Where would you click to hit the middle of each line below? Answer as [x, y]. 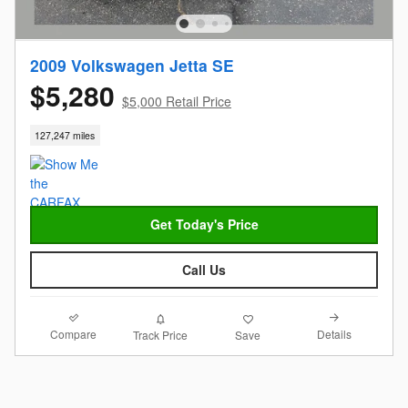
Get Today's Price [204, 224]
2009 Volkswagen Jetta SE [132, 65]
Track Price [161, 334]
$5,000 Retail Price [177, 101]
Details [335, 334]
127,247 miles [65, 135]
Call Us [204, 270]
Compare [74, 334]
